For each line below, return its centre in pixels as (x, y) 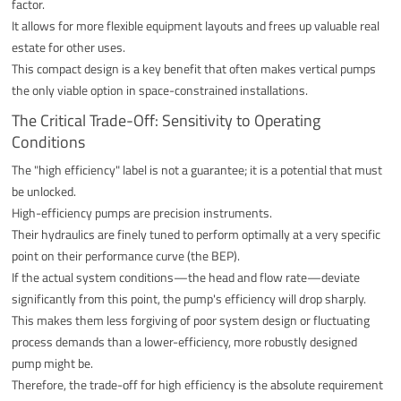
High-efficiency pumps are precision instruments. (142, 212)
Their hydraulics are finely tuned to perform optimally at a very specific (196, 234)
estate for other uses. (69, 47)
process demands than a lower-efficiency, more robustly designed (185, 341)
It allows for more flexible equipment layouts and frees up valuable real (196, 25)
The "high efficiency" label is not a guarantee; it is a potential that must (197, 169)
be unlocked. (44, 191)
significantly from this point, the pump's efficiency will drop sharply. (189, 298)
